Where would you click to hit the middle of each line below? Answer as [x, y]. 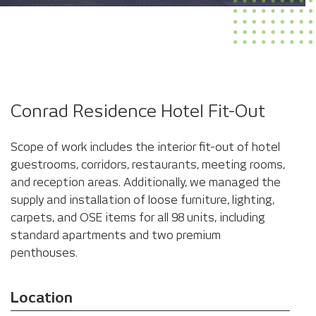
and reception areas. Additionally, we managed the [146, 182]
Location [42, 298]
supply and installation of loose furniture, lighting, [142, 200]
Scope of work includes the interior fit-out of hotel [145, 147]
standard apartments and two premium [116, 235]
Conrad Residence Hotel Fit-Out [138, 111]
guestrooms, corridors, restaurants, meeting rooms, [148, 165]
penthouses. [44, 253]
